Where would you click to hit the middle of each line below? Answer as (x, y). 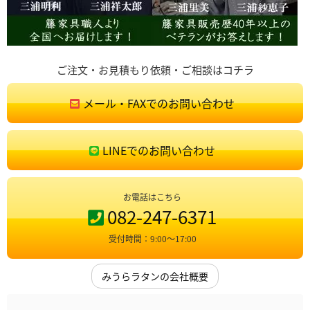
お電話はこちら (152, 197)
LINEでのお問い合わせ (159, 151)
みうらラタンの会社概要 (155, 276)
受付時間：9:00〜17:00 (152, 239)
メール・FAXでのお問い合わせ (159, 103)
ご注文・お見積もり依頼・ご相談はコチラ (155, 70)
